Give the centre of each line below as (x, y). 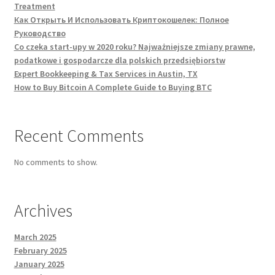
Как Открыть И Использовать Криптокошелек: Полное (121, 19)
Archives (43, 210)
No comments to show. (56, 162)
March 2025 (35, 237)
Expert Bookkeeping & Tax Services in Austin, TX (106, 73)
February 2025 (40, 250)
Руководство (40, 33)
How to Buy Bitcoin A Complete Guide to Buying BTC (113, 87)
